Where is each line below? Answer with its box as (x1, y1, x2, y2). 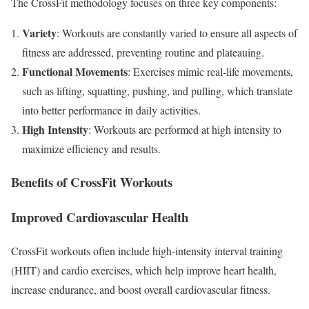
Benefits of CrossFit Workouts (11, 172, 172, 192)
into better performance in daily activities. (22, 102, 201, 117)
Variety (22, 24, 57, 41)
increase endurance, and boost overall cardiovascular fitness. (11, 281, 270, 297)
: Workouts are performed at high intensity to (88, 121, 281, 137)
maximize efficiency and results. (22, 141, 161, 156)
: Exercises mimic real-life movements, (128, 63, 293, 79)
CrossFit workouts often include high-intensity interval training (11, 243, 283, 258)
